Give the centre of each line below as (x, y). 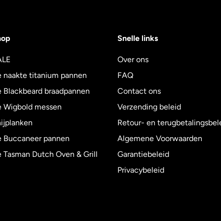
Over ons (133, 59)
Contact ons (139, 91)
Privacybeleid (141, 170)
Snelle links (138, 38)
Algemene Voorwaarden (160, 138)
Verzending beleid (149, 107)
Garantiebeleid (143, 154)
